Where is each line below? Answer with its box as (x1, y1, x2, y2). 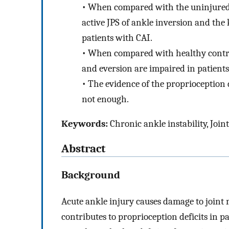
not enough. (82, 93, 129, 105)
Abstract (61, 142, 105, 156)
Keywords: (61, 118, 108, 130)
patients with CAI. (82, 32, 152, 43)
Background (61, 169, 120, 181)
